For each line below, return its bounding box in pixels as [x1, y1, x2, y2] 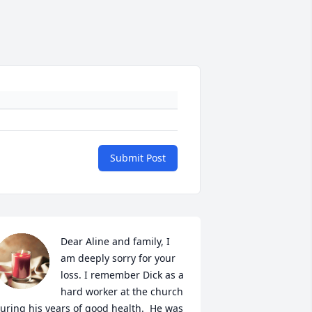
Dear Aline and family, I [60, 235, 170, 249]
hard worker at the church [60, 285, 183, 299]
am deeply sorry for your [60, 251, 175, 265]
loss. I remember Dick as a [60, 268, 184, 282]
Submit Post [110, 151, 166, 165]
